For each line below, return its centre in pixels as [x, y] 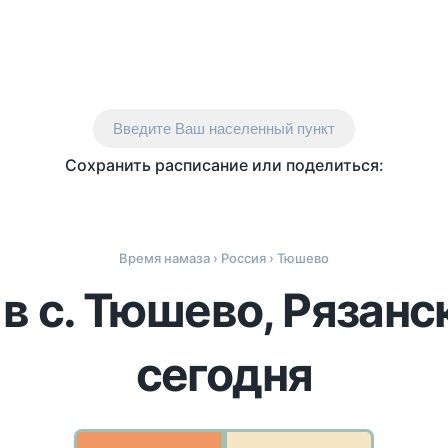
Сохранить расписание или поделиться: [224, 165]
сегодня [224, 374]
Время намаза [164, 258]
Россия [243, 258]
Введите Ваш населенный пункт [224, 128]
